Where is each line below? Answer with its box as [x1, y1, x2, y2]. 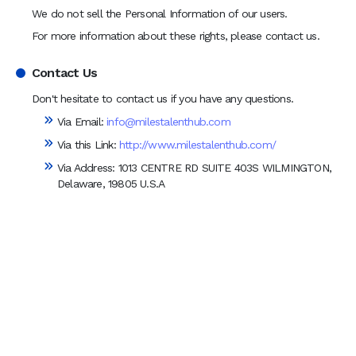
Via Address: [57, 161, 118, 174]
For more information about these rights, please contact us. [32, 29, 319, 42]
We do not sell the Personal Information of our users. [32, 7, 288, 20]
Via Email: [57, 115, 104, 128]
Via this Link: [57, 138, 116, 151]
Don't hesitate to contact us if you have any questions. [32, 92, 294, 105]
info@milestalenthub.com [106, 115, 230, 128]
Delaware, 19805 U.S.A [57, 177, 165, 190]
